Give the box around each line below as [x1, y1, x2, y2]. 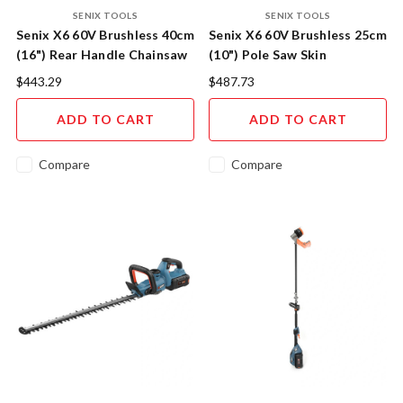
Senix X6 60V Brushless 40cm [16, 27, 194, 43]
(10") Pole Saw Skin [209, 47, 327, 63]
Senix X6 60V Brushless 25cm [209, 27, 387, 43]
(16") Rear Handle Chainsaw [16, 47, 188, 63]
